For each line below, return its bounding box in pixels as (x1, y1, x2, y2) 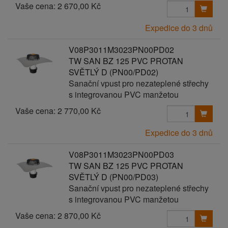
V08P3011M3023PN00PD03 (68, 149, 174, 160)
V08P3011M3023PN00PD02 (68, 44, 174, 55)
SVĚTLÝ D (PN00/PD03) (68, 171, 158, 183)
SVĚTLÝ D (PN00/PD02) (68, 66, 158, 78)
